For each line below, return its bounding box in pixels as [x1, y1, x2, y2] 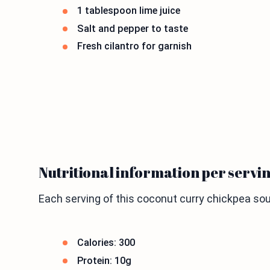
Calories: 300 [77, 236, 135, 248]
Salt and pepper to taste [77, 22, 188, 34]
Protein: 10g [77, 254, 131, 266]
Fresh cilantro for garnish [77, 40, 192, 52]
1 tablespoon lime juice [77, 5, 180, 17]
